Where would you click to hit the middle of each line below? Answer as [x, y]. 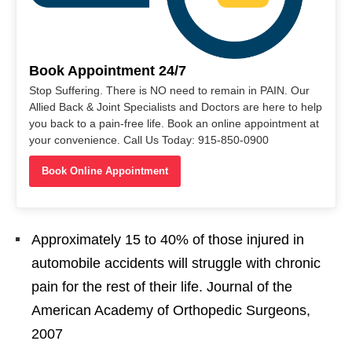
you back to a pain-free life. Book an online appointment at [174, 123]
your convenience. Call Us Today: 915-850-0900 [149, 139]
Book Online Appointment [105, 170]
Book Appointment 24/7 [108, 70]
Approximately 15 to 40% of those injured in [168, 239]
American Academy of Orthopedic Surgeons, [171, 310]
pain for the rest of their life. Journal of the [162, 286]
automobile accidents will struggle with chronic [176, 263]
